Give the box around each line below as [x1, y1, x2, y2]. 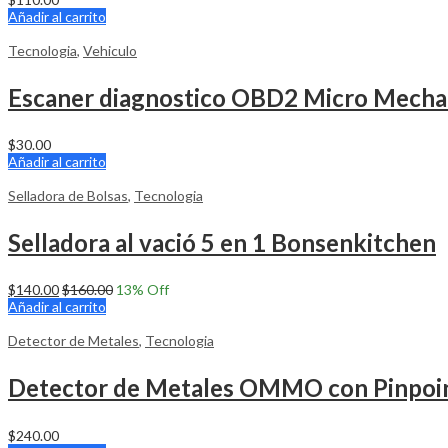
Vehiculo [83, 42, 137, 60]
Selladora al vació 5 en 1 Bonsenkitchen [8, 228, 436, 258]
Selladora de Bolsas [8, 187, 128, 205]
